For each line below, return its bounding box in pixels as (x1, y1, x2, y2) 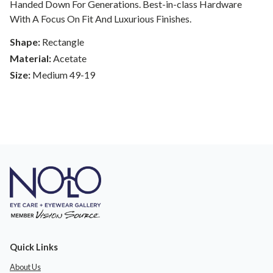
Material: (10, 52, 51, 65)
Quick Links (10, 241, 58, 252)
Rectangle (42, 36, 84, 48)
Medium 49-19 (32, 69, 95, 81)
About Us (10, 261, 41, 272)
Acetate (53, 52, 87, 65)
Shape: (10, 36, 40, 48)
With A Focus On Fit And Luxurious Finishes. (10, 13, 191, 25)
